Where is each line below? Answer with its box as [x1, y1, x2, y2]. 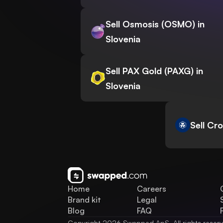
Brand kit [68, 195, 101, 205]
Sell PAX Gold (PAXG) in [106, 65, 203, 77]
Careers [136, 184, 166, 194]
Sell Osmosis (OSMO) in [106, 18, 205, 30]
